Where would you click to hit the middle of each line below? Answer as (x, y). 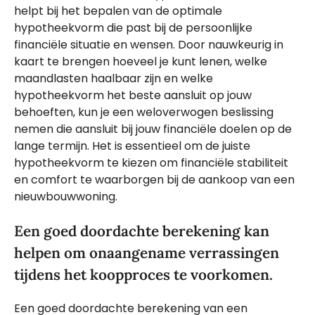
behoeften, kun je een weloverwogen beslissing (144, 112)
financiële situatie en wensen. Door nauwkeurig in (149, 45)
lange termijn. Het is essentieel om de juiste (132, 146)
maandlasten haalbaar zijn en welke (114, 79)
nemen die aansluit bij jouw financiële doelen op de (153, 129)
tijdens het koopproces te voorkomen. (143, 274)
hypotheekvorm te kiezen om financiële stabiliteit (151, 163)
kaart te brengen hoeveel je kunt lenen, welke (141, 62)
